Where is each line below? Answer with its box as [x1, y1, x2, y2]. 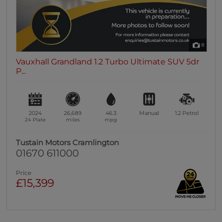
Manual [139, 109, 159, 116]
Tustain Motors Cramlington [16, 137, 119, 147]
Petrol [182, 109, 199, 116]
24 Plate [24, 116, 46, 123]
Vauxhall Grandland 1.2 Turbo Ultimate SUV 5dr [16, 56, 200, 66]
